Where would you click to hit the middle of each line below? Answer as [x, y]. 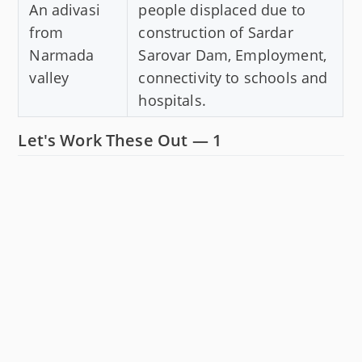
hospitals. [172, 100]
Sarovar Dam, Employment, [232, 55]
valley [49, 77]
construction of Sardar [216, 32]
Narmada [62, 55]
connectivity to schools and [233, 77]
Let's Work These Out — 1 [120, 140]
